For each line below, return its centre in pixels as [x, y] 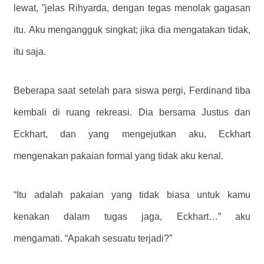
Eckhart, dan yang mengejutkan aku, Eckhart [132, 134]
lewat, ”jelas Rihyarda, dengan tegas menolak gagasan [132, 8]
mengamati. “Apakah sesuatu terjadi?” [93, 238]
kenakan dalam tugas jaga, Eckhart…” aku [132, 216]
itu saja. [30, 52]
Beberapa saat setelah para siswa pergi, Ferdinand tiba [132, 90]
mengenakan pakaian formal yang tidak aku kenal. [118, 156]
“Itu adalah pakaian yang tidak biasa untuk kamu [132, 194]
